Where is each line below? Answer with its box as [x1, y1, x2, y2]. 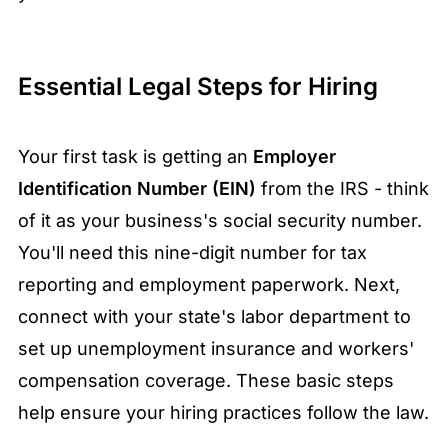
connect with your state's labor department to [18, 306, 411, 328]
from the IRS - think [256, 178, 429, 200]
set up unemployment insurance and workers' [18, 338, 414, 360]
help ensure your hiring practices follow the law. [18, 402, 429, 424]
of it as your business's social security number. [18, 210, 422, 232]
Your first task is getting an [18, 146, 253, 168]
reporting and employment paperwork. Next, [18, 274, 400, 296]
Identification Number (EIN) [18, 178, 256, 200]
